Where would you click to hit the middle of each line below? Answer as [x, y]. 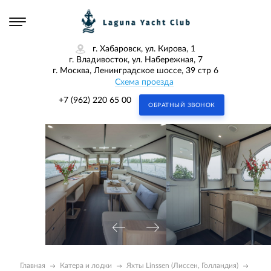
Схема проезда [144, 83]
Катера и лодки [86, 266]
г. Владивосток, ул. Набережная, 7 [135, 60]
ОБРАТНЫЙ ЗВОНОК [182, 106]
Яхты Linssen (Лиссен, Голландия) [182, 266]
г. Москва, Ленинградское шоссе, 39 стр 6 [135, 71]
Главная [33, 266]
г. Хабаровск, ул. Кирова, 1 [144, 49]
